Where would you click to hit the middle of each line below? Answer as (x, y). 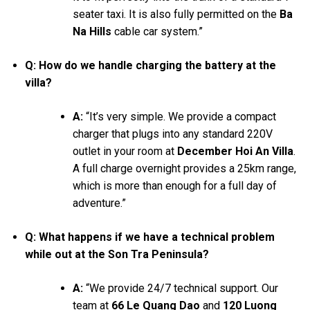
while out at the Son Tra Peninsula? (117, 255)
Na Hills (92, 32)
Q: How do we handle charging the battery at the (150, 66)
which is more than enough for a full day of (174, 186)
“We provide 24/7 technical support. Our (180, 289)
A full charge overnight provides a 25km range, (184, 169)
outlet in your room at (125, 152)
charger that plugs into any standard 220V (172, 134)
